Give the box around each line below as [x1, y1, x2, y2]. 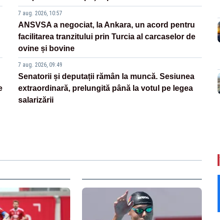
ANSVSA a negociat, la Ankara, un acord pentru [18, 21, 195, 29]
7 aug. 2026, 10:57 [18, 10, 63, 17]
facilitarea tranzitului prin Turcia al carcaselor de [18, 32, 196, 41]
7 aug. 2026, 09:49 [18, 61, 63, 69]
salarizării [18, 96, 54, 105]
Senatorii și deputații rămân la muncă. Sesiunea [18, 72, 195, 81]
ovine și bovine [18, 44, 75, 53]
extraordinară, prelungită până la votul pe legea [18, 84, 193, 93]
